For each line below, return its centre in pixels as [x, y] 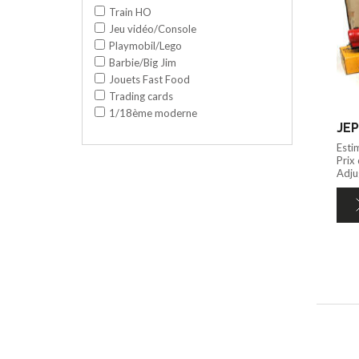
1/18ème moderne [153, 113]
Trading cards [141, 96]
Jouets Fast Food [149, 79]
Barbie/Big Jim [143, 62]
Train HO [130, 12]
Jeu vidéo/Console [153, 28]
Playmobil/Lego [145, 45]
